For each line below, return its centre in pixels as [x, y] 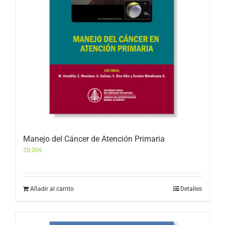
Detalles [191, 189]
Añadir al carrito [52, 189]
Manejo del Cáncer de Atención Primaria [94, 139]
